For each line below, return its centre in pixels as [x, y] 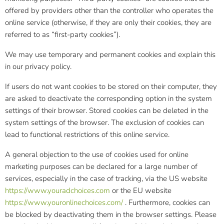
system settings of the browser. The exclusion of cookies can [104, 122]
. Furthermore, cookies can [166, 202]
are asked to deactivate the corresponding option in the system [108, 98]
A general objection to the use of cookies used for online [97, 154]
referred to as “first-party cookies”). [62, 34]
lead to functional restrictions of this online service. [87, 134]
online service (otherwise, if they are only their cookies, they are [108, 22]
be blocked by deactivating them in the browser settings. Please [111, 214]
